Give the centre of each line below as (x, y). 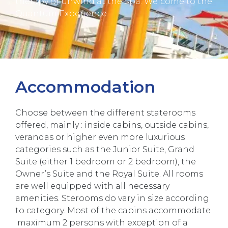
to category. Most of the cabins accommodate (113, 211)
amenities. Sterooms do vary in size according (112, 198)
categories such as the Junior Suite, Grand (105, 150)
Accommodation (85, 87)
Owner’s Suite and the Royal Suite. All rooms (109, 174)
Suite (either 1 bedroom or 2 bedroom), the (106, 162)
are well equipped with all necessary (92, 186)
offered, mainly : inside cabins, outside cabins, (112, 125)
